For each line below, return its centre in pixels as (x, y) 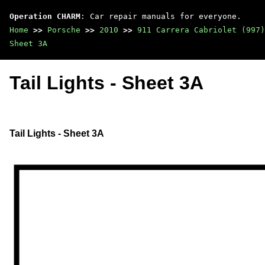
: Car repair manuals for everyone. (161, 16)
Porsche (64, 30)
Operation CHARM (45, 16)
